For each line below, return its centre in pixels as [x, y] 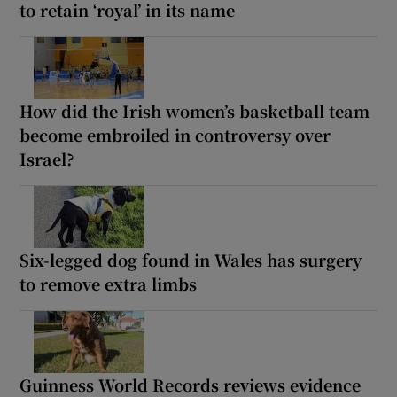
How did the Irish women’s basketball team [195, 111]
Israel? [47, 159]
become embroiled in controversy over [175, 135]
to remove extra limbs [109, 284]
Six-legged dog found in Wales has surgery [191, 260]
